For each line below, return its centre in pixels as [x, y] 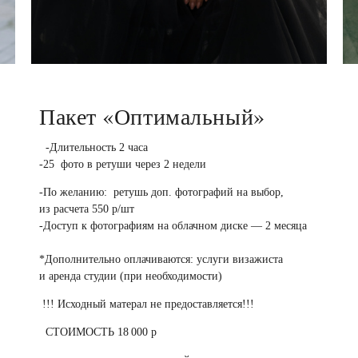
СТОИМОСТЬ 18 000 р [98, 332]
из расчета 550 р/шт [87, 209]
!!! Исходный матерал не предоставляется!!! [150, 304]
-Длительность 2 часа [93, 148]
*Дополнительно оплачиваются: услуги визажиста [161, 260]
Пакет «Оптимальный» [152, 116]
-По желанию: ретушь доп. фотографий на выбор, [161, 193]
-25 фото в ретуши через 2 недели [126, 165]
